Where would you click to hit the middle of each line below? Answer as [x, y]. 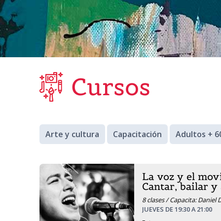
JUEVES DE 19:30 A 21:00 [177, 209]
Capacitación [137, 134]
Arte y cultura [72, 134]
